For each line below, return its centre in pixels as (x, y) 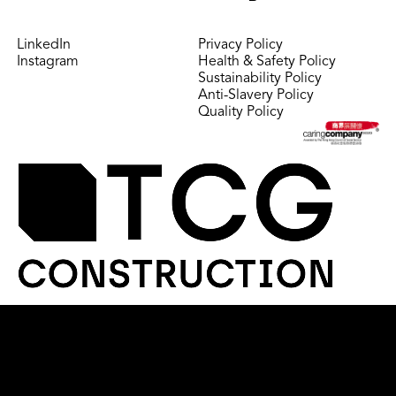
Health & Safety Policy (267, 61)
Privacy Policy (240, 45)
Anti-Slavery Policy (256, 95)
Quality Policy (241, 112)
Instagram (48, 61)
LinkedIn (44, 45)
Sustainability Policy (260, 78)
